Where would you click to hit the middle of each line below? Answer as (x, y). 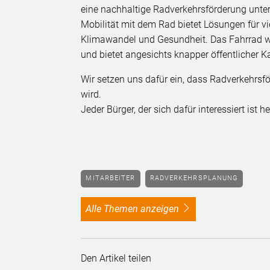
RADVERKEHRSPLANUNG (196, 178)
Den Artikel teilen (119, 258)
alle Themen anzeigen (136, 209)
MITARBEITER (114, 178)
